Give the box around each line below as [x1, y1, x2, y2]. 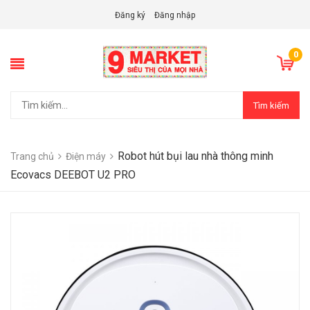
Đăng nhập [154, 10, 195, 20]
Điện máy [66, 151, 106, 163]
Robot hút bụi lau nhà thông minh [118, 149, 273, 163]
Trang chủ [10, 151, 54, 163]
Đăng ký [115, 10, 145, 20]
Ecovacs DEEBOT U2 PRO [10, 168, 136, 182]
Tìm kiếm [253, 100, 289, 111]
